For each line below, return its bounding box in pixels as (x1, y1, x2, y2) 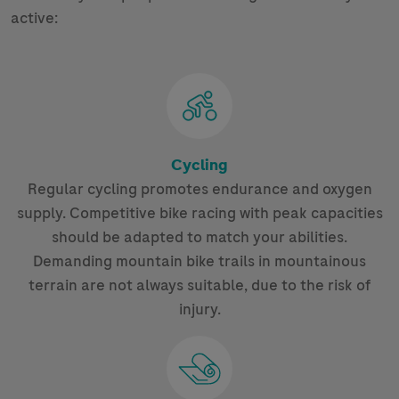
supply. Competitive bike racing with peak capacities (16, 202, 383, 224)
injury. (178, 298, 221, 321)
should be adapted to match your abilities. (52, 226, 347, 248)
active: (11, 7, 58, 29)
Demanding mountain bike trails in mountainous (33, 250, 366, 273)
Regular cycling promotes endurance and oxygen (27, 178, 372, 200)
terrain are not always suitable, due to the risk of (28, 274, 370, 297)
